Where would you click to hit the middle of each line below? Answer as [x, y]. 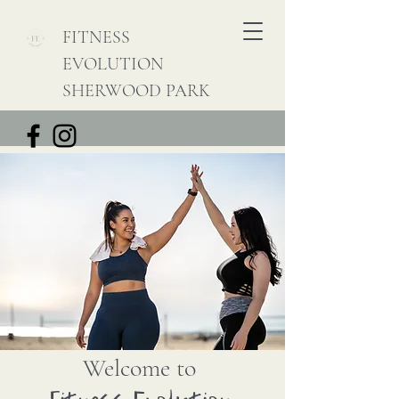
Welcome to [139, 368]
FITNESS [96, 37]
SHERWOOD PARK [136, 91]
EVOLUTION [113, 64]
